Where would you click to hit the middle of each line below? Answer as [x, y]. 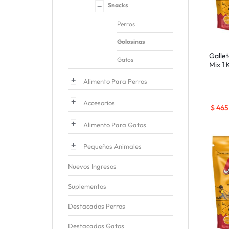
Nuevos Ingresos [92, 166]
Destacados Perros [97, 206]
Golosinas [131, 41]
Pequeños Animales [112, 146]
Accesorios [99, 102]
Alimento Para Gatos [115, 124]
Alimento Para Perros [115, 81]
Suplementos [87, 186]
